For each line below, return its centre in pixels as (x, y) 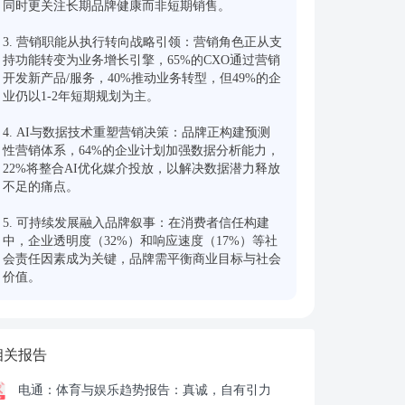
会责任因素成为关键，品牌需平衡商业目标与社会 (142, 259)
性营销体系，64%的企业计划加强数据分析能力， (141, 151)
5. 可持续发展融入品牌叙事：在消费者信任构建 (136, 223)
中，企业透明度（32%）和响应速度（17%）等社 (140, 241)
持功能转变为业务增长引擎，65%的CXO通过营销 (141, 60)
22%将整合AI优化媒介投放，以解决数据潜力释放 (141, 169)
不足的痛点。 (41, 187)
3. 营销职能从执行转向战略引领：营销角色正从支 (142, 42)
